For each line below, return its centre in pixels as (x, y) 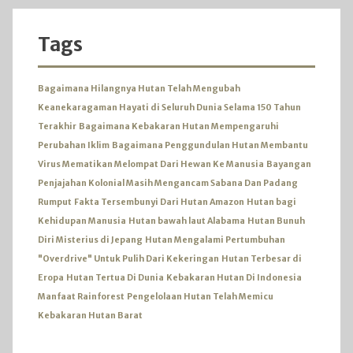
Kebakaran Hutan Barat (90, 315)
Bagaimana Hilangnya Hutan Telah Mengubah (139, 88)
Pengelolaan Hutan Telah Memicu (200, 296)
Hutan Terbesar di (262, 258)
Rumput (55, 202)
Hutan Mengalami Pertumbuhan (215, 240)
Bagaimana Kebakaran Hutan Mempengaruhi (179, 126)
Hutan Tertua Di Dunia (115, 277)
